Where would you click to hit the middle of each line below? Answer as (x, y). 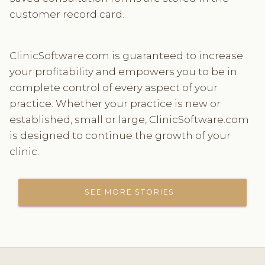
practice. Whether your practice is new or (115, 103)
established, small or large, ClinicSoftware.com (129, 119)
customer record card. (67, 14)
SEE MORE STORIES (132, 192)
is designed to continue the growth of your (120, 135)
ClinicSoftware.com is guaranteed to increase (126, 55)
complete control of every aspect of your (113, 87)
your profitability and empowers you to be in (123, 71)
